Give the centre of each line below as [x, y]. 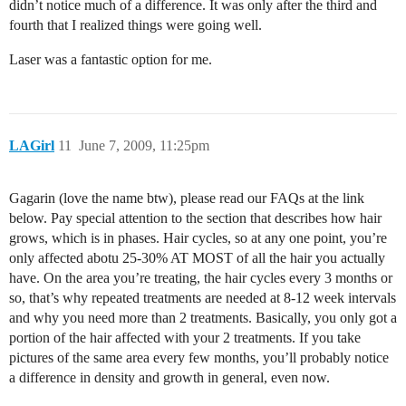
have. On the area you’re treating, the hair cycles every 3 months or [201, 277]
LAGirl [32, 145]
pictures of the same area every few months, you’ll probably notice [199, 357]
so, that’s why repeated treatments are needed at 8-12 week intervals [203, 297]
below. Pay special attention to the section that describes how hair [195, 217]
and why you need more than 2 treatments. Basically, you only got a [203, 317]
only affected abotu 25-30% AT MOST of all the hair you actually [197, 257]
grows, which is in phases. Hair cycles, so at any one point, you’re [198, 237]
